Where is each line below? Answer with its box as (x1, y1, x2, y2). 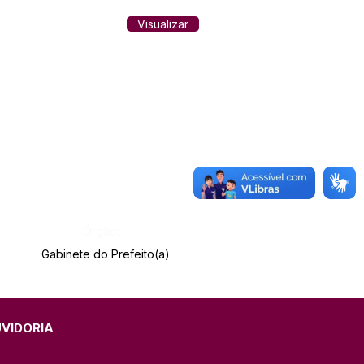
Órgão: (83, 224, 119, 238)
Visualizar (137, 17, 188, 31)
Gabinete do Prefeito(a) (41, 247, 170, 261)
